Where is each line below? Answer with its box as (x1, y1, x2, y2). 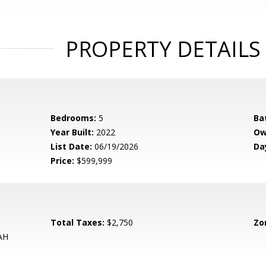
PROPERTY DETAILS (65, 34, 261, 64)
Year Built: (50, 126, 94, 138)
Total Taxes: (50, 217, 105, 228)
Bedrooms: (50, 112, 97, 123)
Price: (50, 155, 75, 166)
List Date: (50, 141, 93, 152)
